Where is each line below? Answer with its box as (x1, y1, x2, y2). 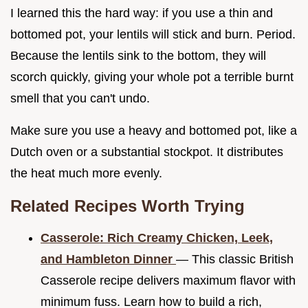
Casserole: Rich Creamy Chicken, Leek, (41, 231, 273, 245)
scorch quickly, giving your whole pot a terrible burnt (10, 70, 294, 85)
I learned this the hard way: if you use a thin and (10, 6, 273, 21)
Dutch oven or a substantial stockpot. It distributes (10, 145, 283, 159)
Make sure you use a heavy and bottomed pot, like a (10, 124, 297, 138)
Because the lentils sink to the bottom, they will (10, 49, 266, 63)
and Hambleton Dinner (41, 252, 176, 267)
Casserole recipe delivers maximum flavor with (41, 274, 296, 288)
